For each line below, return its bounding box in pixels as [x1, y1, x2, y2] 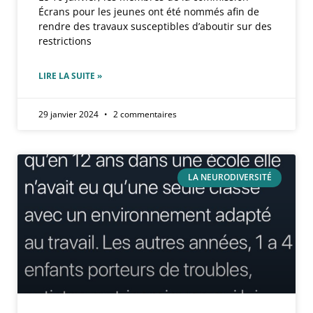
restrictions [38, 34, 92, 48]
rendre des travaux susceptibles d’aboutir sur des [38, 20, 272, 34]
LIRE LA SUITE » [38, 70, 102, 82]
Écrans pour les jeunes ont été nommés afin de [38, 5, 259, 19]
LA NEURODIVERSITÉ [187, 171, 272, 184]
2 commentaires [111, 108, 177, 121]
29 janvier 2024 [38, 108, 101, 121]
